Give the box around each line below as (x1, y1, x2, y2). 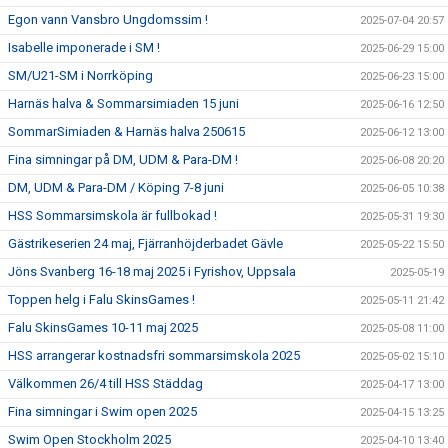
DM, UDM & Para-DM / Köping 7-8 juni (8, 179, 224, 195)
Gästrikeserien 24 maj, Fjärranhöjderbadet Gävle (8, 235, 283, 251)
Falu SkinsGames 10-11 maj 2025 (8, 319, 198, 335)
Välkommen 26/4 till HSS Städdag (8, 375, 203, 391)
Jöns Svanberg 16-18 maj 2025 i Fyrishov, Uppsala (8, 263, 296, 279)
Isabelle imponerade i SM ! (8, 39, 160, 55)
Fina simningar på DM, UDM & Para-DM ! (8, 151, 238, 167)
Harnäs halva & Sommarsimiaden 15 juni (8, 95, 239, 111)
